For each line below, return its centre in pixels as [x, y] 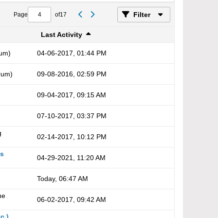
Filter [142, 15]
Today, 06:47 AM [63, 179]
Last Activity [62, 35]
